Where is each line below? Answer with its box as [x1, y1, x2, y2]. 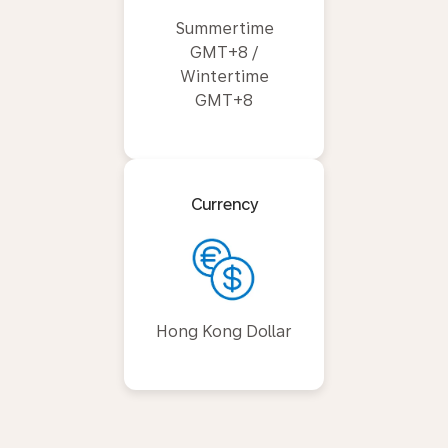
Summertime [174, 19, 274, 38]
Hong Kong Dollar [156, 322, 292, 341]
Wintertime [179, 67, 269, 86]
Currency [190, 195, 258, 214]
